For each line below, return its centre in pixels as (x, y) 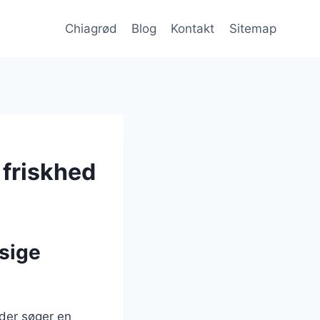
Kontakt (193, 28)
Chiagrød (91, 28)
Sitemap (252, 28)
